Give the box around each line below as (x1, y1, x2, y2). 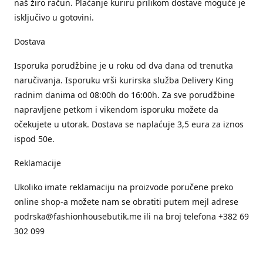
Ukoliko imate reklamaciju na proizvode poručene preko (14, 181, 233, 193)
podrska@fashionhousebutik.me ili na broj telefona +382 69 (14, 211, 249, 222)
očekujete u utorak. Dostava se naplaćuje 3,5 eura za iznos (14, 119, 244, 130)
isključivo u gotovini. (14, 12, 94, 23)
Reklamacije (14, 157, 61, 168)
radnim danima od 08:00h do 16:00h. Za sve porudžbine (14, 89, 235, 100)
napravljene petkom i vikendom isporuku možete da (14, 104, 218, 115)
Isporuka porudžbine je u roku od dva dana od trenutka (14, 60, 233, 71)
